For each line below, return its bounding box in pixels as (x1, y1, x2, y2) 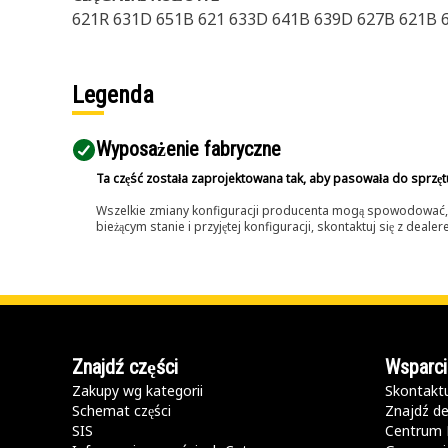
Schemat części (72, 401, 171, 420)
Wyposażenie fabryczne (96, 137, 281, 161)
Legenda (72, 81, 154, 109)
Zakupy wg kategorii (72, 381, 203, 400)
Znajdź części (72, 355, 178, 379)
